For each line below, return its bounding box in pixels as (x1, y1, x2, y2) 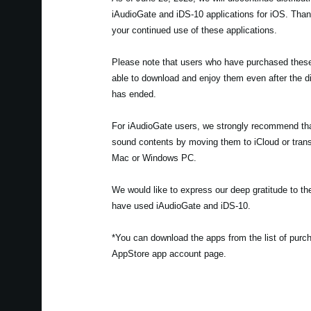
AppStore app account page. (111, 249, 226, 259)
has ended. (111, 89, 156, 99)
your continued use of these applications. (111, 25, 277, 35)
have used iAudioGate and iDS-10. (111, 201, 251, 211)
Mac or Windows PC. (111, 153, 196, 163)
